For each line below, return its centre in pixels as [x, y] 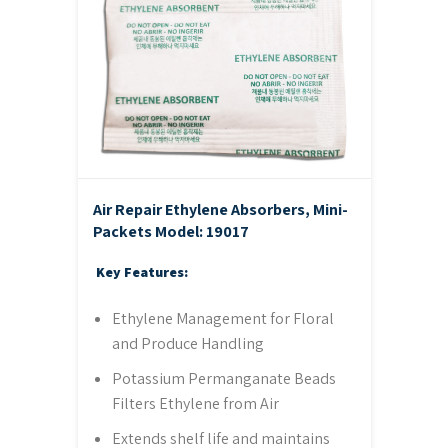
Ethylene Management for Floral [222, 318]
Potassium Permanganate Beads [223, 378]
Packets [123, 231]
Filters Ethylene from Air [195, 403]
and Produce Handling [187, 343]
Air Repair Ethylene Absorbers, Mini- [220, 209]
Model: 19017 [201, 231]
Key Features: [141, 271]
